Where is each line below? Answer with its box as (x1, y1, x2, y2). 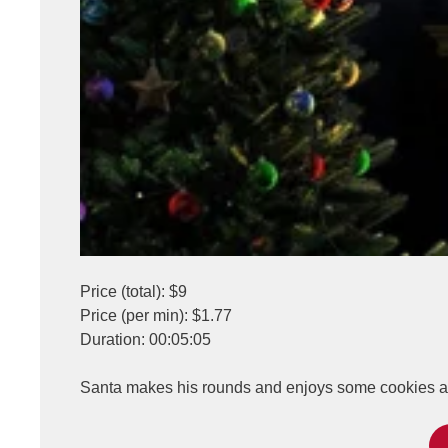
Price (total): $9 (80, 283, 187, 300)
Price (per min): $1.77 (80, 307, 232, 324)
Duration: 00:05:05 (80, 331, 211, 348)
